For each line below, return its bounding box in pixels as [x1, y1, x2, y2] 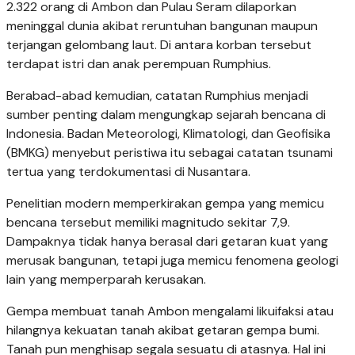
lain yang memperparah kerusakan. [6, 271, 206, 288]
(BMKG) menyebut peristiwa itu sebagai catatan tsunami [6, 144, 333, 162]
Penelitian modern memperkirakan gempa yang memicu [6, 195, 324, 212]
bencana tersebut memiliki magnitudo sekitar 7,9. [6, 214, 290, 231]
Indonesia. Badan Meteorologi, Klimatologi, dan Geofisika [6, 125, 330, 143]
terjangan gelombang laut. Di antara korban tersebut [6, 36, 311, 54]
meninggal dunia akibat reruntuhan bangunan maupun [6, 17, 318, 35]
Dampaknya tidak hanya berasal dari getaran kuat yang [6, 233, 328, 250]
